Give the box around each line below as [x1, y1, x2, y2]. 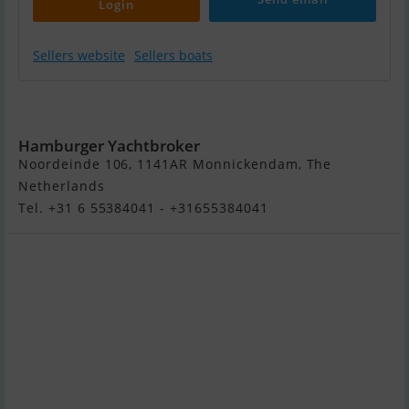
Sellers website [33, 47, 125, 65]
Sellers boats [134, 47, 213, 65]
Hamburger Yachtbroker [18, 135, 200, 157]
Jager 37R [64, 97, 144, 122]
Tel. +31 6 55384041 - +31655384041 [18, 199, 268, 217]
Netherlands [18, 177, 105, 195]
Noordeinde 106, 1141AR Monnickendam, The [18, 155, 332, 173]
